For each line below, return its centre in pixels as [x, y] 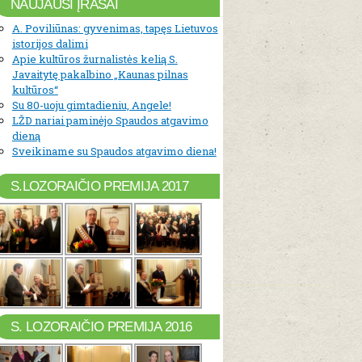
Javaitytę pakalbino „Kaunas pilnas [100, 75]
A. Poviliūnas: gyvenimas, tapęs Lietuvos [115, 29]
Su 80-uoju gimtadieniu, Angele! [91, 105]
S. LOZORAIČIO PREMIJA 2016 [101, 327]
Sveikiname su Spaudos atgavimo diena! [114, 152]
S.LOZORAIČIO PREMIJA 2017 [100, 187]
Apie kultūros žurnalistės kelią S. [95, 59]
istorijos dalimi [50, 44]
